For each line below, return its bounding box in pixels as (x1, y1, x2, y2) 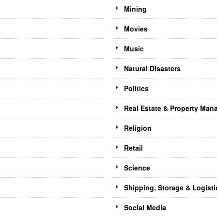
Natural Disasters (124, 63, 181, 74)
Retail (124, 143, 143, 153)
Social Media (124, 202, 166, 213)
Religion (124, 123, 152, 133)
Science (124, 163, 150, 173)
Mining (124, 4, 147, 14)
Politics (124, 83, 149, 93)
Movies (124, 24, 148, 34)
